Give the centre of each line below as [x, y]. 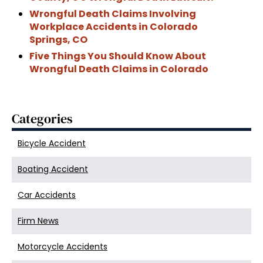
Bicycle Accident [52, 144]
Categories [42, 119]
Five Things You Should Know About [118, 56]
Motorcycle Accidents [63, 247]
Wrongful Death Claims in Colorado [119, 69]
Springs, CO [58, 40]
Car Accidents [47, 195]
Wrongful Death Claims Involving [113, 14]
